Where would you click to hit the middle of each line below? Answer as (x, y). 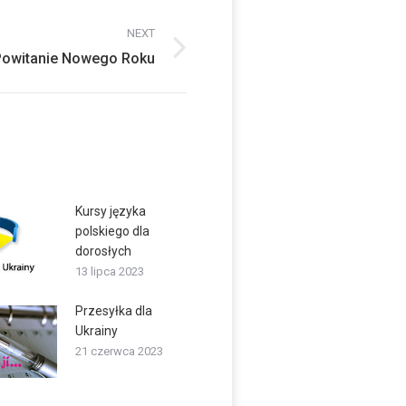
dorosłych (103, 251)
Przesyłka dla (113, 311)
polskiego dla (112, 231)
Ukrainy (96, 331)
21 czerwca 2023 (119, 351)
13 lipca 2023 (109, 271)
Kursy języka (110, 211)
